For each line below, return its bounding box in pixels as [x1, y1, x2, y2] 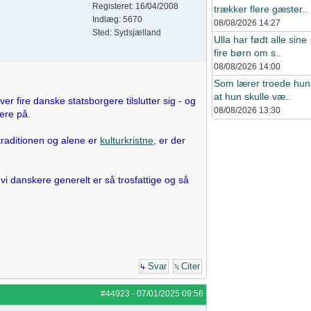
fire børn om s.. [214, 47, 281, 58]
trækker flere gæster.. [214, 3, 308, 15]
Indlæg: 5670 [92, 15, 142, 24]
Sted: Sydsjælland [92, 28, 161, 37]
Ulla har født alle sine [214, 34, 307, 45]
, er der [153, 135, 185, 146]
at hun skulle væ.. [214, 91, 291, 102]
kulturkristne [100, 135, 153, 146]
